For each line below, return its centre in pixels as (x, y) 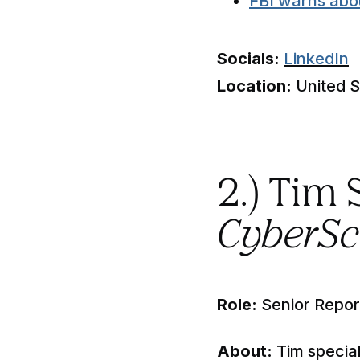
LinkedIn (316, 59)
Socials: (248, 59)
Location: (254, 86)
